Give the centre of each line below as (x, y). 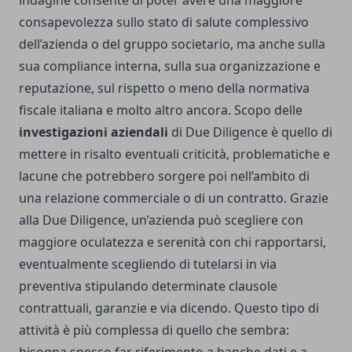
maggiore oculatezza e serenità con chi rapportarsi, (172, 242)
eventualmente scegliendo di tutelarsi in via (148, 264)
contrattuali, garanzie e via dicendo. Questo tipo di (169, 308)
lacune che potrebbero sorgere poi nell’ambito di (164, 176)
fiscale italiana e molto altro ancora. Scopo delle (161, 110)
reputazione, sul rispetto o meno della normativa (164, 88)
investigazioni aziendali (93, 132)
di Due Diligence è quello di (250, 132)
